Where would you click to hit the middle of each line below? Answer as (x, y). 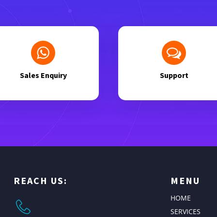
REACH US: (40, 180)
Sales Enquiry (43, 75)
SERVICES (186, 211)
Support (174, 75)
